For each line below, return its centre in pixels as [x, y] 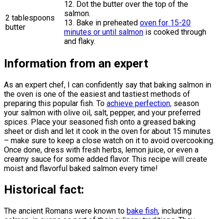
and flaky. [80, 41]
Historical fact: [44, 190]
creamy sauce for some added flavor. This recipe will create [106, 159]
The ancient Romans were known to [65, 211]
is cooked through [175, 32]
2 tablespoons [30, 18]
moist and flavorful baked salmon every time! [81, 169]
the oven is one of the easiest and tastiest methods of [97, 94]
